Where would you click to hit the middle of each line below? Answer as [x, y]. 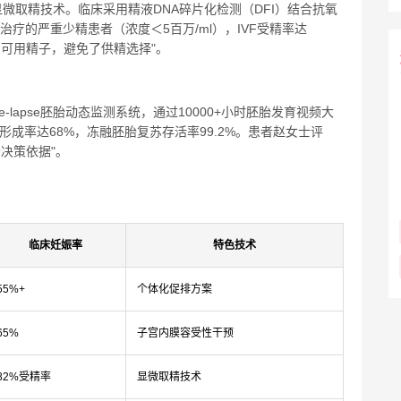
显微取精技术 [169, 377]
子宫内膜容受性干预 [185, 333]
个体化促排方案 [175, 290]
